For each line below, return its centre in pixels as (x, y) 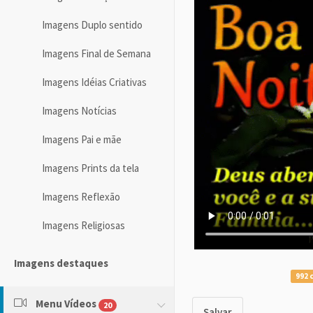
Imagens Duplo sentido (92, 25)
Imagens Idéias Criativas (94, 82)
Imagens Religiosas (83, 226)
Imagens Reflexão (81, 197)
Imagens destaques (61, 263)
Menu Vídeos (66, 304)
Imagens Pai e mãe (82, 140)
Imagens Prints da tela (90, 168)
